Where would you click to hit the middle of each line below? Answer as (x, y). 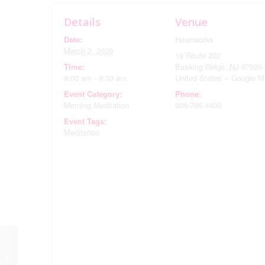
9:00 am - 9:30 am (95, 78)
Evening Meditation (54, 258)
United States (198, 78)
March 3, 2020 (88, 51)
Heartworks (194, 39)
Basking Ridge (200, 67)
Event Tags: (85, 121)
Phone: (188, 94)
